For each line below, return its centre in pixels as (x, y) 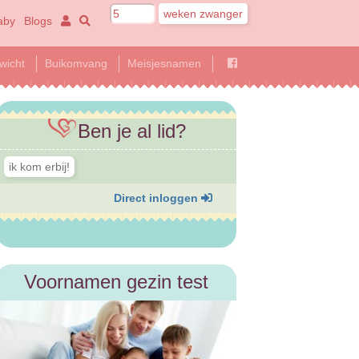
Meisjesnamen (164, 63)
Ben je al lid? (132, 131)
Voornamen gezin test (116, 282)
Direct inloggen (157, 198)
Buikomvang (76, 63)
